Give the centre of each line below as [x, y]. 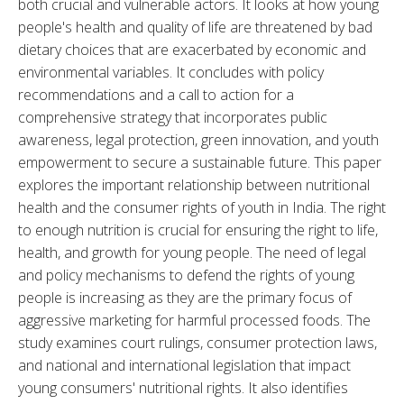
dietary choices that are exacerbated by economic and [192, 49]
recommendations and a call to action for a [156, 94]
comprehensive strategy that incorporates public [173, 117]
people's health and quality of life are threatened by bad [195, 27]
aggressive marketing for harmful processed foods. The [194, 320]
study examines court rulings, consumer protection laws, [197, 342]
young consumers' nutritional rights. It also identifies [183, 387]
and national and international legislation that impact [184, 365]
